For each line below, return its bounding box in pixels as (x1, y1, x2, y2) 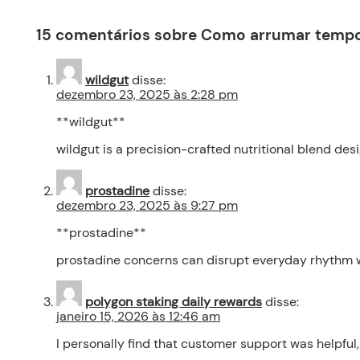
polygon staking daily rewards (85, 293, 262, 311)
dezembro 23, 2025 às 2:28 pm (56, 86, 238, 104)
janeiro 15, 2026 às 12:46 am (56, 308, 220, 325)
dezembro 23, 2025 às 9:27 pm (56, 197, 238, 215)
